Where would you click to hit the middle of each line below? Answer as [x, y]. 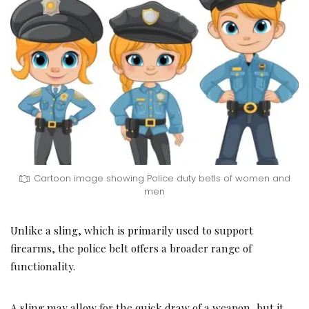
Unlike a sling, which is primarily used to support [132, 230]
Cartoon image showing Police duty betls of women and [162, 179]
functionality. [43, 266]
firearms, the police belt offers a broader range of [131, 248]
